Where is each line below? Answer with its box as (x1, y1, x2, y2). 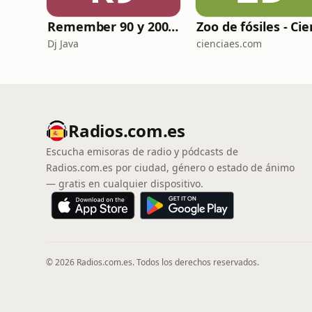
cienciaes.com (196, 37, 262, 50)
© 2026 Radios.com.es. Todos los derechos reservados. (46, 256, 259, 268)
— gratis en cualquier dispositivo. (46, 177, 203, 190)
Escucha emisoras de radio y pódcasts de (46, 145, 238, 158)
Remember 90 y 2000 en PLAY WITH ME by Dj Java (168, 18, 179, 35)
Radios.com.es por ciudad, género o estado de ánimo (46, 161, 295, 174)
